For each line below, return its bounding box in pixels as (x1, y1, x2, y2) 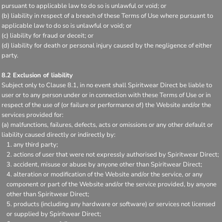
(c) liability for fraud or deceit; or (1, 31, 94, 40)
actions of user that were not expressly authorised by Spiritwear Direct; (13, 150, 219, 159)
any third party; (13, 140, 58, 149)
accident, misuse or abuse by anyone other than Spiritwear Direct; (13, 160, 202, 169)
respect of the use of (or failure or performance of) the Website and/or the (1, 100, 211, 110)
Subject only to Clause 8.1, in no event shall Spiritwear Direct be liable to (1, 80, 212, 90)
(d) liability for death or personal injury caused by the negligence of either (1, 41, 212, 50)
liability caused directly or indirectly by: (1, 130, 115, 139)
